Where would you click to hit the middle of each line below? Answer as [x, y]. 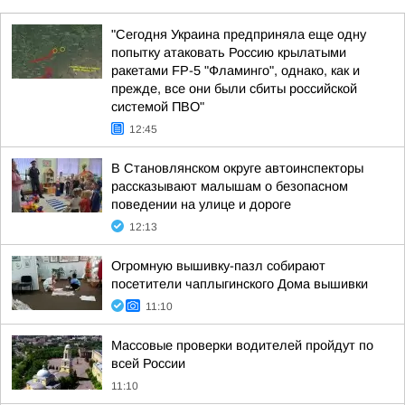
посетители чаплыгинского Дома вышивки [240, 284]
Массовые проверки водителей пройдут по [242, 345]
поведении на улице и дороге [201, 204]
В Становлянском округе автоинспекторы [237, 168]
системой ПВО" [158, 107]
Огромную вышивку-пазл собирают [218, 266]
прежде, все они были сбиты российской [234, 89]
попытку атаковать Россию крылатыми [229, 52]
